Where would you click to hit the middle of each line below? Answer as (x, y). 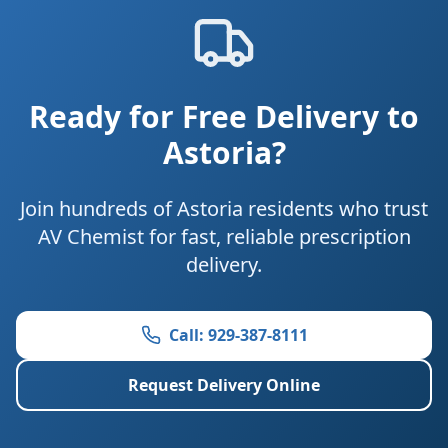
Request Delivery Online (224, 385)
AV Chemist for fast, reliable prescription (224, 236)
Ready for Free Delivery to (224, 116)
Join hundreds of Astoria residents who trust (224, 208)
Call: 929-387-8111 (238, 335)
